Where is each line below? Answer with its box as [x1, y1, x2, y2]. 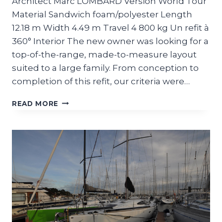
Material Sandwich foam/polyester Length [12, 9, 192, 19]
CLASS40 [58, 97, 95, 105]
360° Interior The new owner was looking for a [12, 36, 209, 46]
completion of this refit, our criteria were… [12, 76, 190, 86]
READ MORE [12, 99, 59, 108]
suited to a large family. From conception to [12, 62, 199, 73]
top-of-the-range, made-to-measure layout [12, 49, 197, 59]
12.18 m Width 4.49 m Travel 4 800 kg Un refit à [12, 22, 209, 33]
